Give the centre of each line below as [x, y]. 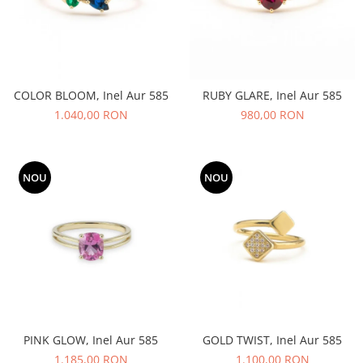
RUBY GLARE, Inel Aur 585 [272, 95]
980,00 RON [272, 115]
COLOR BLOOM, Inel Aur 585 [91, 95]
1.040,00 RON [91, 115]
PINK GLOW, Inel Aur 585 [91, 340]
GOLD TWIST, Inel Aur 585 [272, 340]
